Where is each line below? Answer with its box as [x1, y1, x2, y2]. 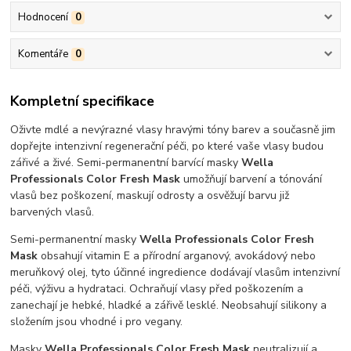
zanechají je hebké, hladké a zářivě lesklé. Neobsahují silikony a [10, 297, 327, 313]
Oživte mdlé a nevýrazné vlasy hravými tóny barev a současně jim [10, 121, 336, 137]
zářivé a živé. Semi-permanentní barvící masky [10, 154, 242, 170]
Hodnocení [17, 9, 68, 24]
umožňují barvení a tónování [180, 171, 323, 186]
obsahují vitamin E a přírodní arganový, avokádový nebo [41, 248, 317, 263]
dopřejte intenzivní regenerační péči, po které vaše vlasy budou [10, 138, 324, 154]
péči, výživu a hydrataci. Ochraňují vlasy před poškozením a [10, 280, 304, 296]
